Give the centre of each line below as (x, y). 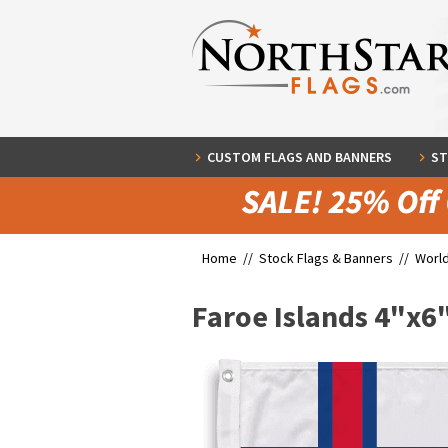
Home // (230, 258)
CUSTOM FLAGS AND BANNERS (299, 157)
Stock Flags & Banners (326, 258)
